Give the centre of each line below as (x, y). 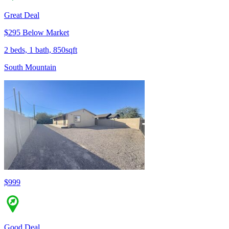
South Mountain (30, 67)
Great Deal (22, 15)
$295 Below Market (37, 33)
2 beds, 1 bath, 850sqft (41, 50)
